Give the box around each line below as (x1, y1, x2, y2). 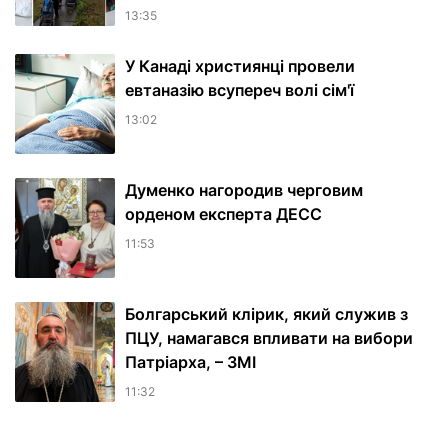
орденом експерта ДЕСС (125, 204, 322, 225)
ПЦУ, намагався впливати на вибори (125, 328, 413, 349)
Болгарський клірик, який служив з (125, 304, 408, 325)
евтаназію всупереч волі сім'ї (125, 80, 354, 101)
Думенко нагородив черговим (125, 180, 363, 201)
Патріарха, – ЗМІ (125, 352, 256, 373)
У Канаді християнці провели (125, 56, 355, 77)
